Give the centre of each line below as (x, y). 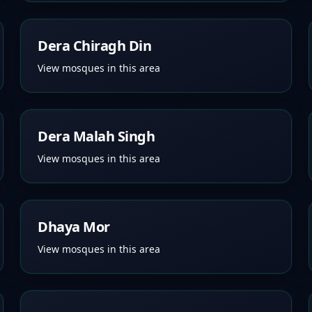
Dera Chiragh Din (95, 46)
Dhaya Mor (74, 227)
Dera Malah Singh (96, 136)
